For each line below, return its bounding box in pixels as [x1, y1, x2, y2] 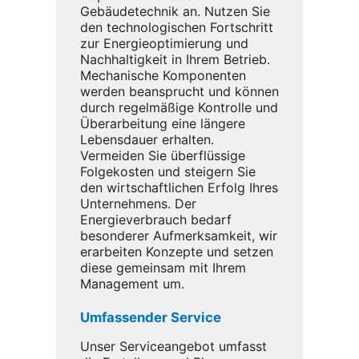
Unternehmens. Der [80, 195, 196, 212]
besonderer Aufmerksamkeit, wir [80, 227, 277, 244]
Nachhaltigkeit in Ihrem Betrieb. [80, 50, 270, 67]
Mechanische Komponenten [80, 67, 246, 83]
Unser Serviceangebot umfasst [80, 337, 267, 354]
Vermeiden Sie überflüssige [80, 147, 245, 163]
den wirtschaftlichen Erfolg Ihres [80, 179, 278, 196]
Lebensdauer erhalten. [80, 131, 214, 147]
